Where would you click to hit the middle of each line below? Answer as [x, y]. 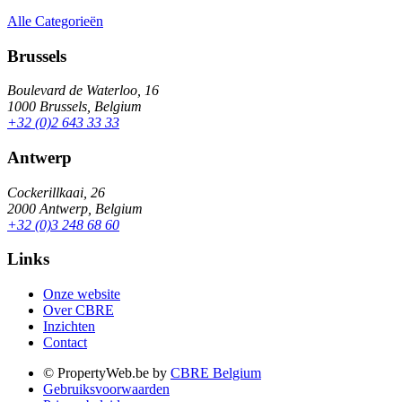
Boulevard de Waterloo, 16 [83, 91]
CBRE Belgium [216, 373]
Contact [65, 343]
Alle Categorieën [55, 21]
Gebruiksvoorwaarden [106, 389]
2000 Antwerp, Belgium [75, 208]
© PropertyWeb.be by [107, 373]
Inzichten [69, 327]
